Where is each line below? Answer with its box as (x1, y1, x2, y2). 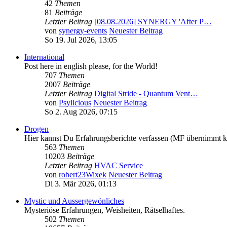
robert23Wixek (59, 170, 106, 179)
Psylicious (59, 98, 91, 107)
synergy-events (59, 26, 107, 35)
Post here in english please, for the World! (24, 62, 158, 71)
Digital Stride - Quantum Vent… (94, 89, 198, 98)
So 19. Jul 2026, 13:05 (45, 35, 117, 45)
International (24, 53, 64, 62)
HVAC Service (94, 161, 143, 170)
